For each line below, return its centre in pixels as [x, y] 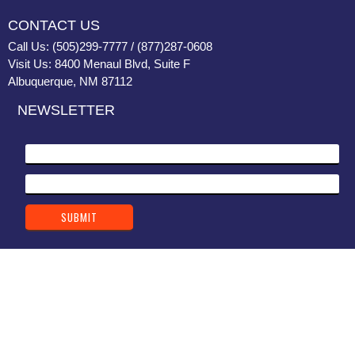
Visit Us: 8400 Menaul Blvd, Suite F [99, 63]
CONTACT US [54, 25]
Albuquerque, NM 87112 [70, 81]
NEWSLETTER [66, 110]
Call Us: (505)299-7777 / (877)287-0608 [110, 46]
